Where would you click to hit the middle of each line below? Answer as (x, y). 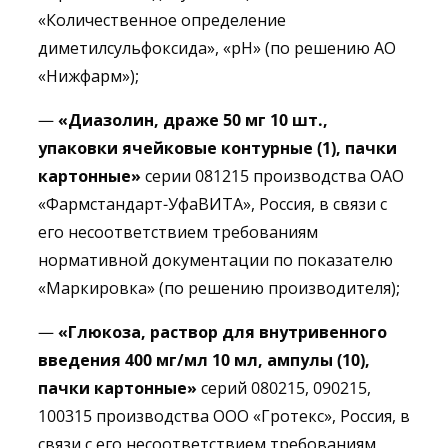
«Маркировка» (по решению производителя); (219, 288)
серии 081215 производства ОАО (272, 176)
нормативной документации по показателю (215, 260)
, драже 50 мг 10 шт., (241, 120)
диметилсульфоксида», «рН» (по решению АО (217, 48)
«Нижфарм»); (88, 76)
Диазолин (111, 120)
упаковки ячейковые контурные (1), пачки (217, 148)
